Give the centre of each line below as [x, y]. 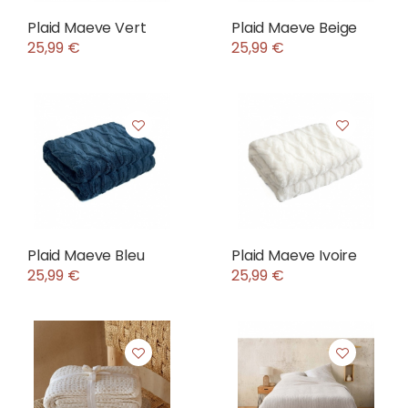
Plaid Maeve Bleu [86, 255]
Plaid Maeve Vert [87, 28]
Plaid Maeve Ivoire [295, 255]
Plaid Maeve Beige [295, 28]
